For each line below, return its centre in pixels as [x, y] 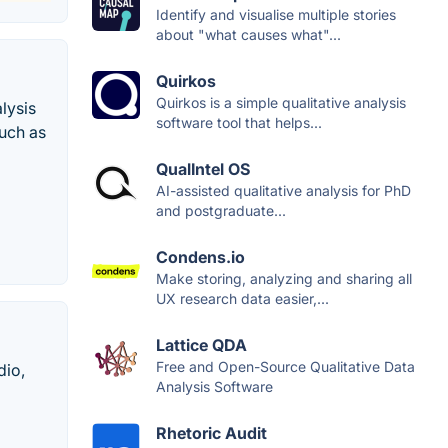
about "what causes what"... [248, 35]
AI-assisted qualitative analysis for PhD [283, 191]
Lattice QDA [201, 345]
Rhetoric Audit [211, 433]
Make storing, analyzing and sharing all [284, 279]
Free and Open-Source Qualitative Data [285, 367]
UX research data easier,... [242, 299]
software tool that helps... [239, 123]
